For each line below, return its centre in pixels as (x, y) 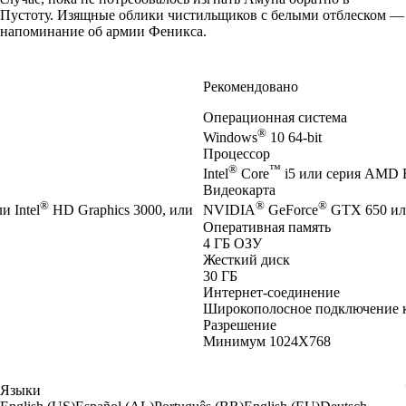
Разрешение (240, 324)
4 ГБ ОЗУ (232, 243)
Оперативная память (267, 227)
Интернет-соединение (271, 292)
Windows (230, 137)
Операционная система (275, 117)
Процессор (237, 153)
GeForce (291, 210)
